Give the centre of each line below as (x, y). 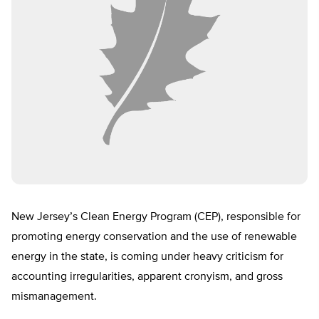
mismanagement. (54, 297)
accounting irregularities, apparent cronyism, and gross (147, 277)
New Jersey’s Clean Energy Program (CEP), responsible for (156, 218)
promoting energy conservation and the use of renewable (154, 237)
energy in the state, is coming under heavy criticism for (147, 257)
